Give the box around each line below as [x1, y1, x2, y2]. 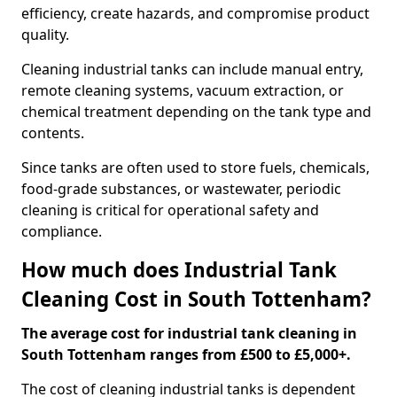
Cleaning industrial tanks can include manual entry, [21, 59, 363, 79]
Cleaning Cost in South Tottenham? [21, 285, 371, 313]
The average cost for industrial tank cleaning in [21, 323, 357, 343]
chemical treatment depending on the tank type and [21, 102, 371, 121]
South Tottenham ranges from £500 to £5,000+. [21, 345, 351, 364]
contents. [21, 123, 84, 143]
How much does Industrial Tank [21, 256, 337, 284]
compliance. [21, 222, 102, 241]
